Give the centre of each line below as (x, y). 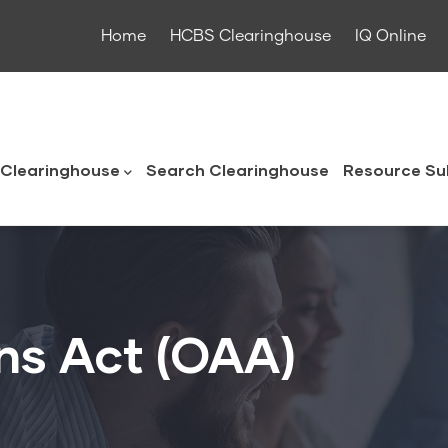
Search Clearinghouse (237, 169)
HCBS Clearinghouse (250, 36)
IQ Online (390, 36)
